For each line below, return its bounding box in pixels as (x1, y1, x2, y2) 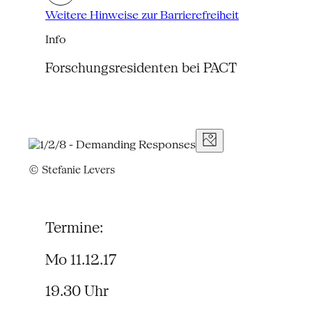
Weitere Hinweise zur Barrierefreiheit (45, 8, 240, 22)
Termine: (45, 219, 104, 236)
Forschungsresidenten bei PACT (45, 61, 237, 76)
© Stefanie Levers (28, 163, 115, 175)
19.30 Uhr (45, 282, 109, 299)
